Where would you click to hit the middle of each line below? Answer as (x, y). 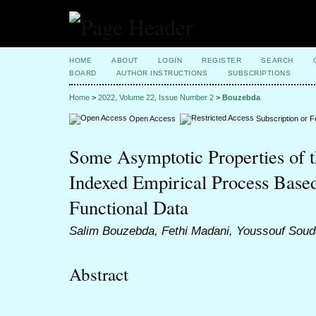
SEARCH (277, 60)
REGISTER (222, 60)
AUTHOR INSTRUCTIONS (162, 73)
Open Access (153, 118)
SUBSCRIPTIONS (259, 73)
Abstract (99, 274)
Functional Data (129, 208)
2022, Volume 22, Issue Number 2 (156, 98)
